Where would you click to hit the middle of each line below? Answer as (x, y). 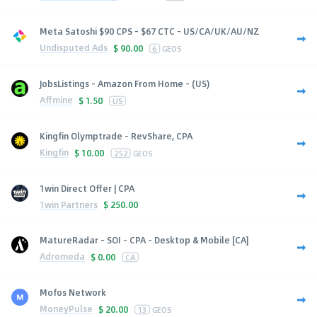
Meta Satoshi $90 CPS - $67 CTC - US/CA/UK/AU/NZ (150, 31)
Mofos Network (73, 292)
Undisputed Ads (74, 48)
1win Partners (69, 204)
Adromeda (62, 257)
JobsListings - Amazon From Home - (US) (125, 83)
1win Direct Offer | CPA (87, 188)
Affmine (56, 100)
